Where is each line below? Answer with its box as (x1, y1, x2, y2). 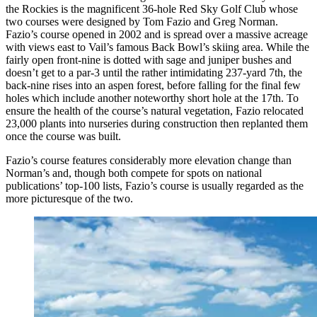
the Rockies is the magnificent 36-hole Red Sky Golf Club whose (6, 2, 298, 15)
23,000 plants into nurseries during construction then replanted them (6, 117, 308, 129)
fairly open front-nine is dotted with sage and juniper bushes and (6, 53, 292, 66)
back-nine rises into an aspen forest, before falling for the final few (6, 79, 301, 91)
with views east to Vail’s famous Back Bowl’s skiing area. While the (6, 40, 309, 53)
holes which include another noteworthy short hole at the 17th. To (6, 91, 299, 104)
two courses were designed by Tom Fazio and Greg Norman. (6, 15, 278, 28)
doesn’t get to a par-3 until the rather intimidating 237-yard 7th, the (6, 66, 302, 79)
